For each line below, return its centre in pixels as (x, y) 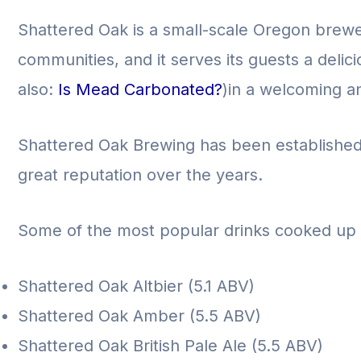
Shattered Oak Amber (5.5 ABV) (142, 316)
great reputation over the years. (143, 175)
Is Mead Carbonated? (140, 89)
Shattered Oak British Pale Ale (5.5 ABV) (173, 346)
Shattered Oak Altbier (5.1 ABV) (136, 286)
